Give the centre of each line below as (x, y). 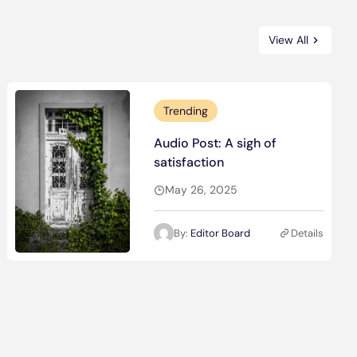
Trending (185, 110)
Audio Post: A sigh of (215, 143)
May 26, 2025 (201, 190)
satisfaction (188, 162)
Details (307, 233)
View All (288, 40)
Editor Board (220, 233)
